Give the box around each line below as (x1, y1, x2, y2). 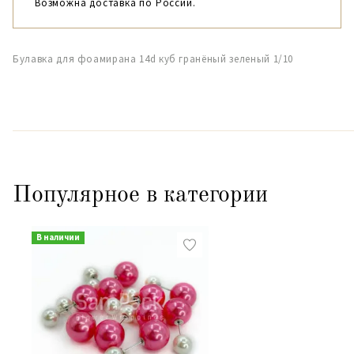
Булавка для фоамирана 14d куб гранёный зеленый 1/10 (13, 52, 294, 66)
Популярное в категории (13, 183, 268, 207)
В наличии (36, 232, 80, 243)
